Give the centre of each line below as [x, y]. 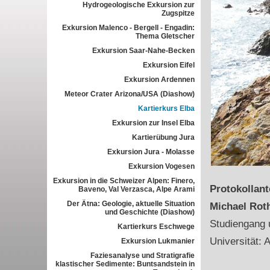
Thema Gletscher [165, 36]
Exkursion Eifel [168, 65]
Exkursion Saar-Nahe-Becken [143, 51]
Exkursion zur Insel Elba [153, 123]
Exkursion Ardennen [159, 80]
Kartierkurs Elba [166, 108]
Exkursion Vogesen [161, 166]
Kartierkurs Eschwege [156, 227]
